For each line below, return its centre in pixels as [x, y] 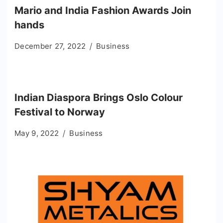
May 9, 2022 [37, 133]
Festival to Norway [60, 112]
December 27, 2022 [50, 46]
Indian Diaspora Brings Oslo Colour [99, 98]
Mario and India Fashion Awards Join [103, 10]
